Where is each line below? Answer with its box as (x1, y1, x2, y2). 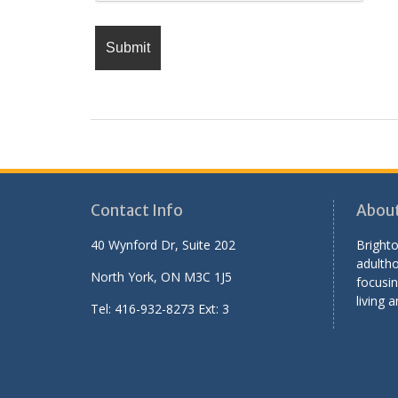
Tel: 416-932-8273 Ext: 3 (91, 300, 229, 318)
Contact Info (91, 201, 183, 221)
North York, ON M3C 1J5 (91, 268, 232, 286)
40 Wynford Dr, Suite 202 (91, 236, 235, 254)
